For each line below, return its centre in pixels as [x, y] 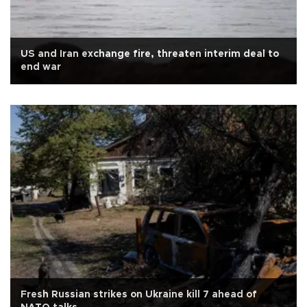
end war [41, 67]
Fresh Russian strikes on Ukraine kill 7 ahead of [139, 294]
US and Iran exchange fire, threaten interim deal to [150, 54]
